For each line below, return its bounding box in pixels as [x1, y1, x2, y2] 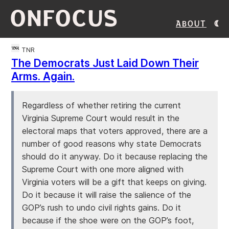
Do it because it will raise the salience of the [22, 190, 191, 200]
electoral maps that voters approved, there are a [22, 126, 208, 136]
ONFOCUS [10, 7, 119, 31]
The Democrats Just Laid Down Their [11, 57, 199, 70]
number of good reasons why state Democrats [22, 139, 201, 149]
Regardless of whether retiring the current [22, 100, 181, 110]
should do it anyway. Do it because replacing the [22, 151, 208, 162]
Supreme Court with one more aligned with [22, 164, 184, 174]
